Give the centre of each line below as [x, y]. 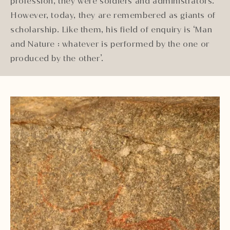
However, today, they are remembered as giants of [113, 15]
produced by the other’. [57, 59]
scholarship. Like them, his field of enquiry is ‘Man [111, 30]
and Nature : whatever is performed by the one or [110, 44]
